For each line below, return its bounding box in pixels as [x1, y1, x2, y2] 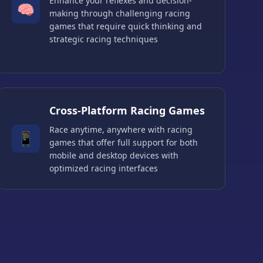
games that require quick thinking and [49, 21, 202, 32]
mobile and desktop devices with [49, 150, 178, 161]
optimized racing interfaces [49, 163, 158, 174]
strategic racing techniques [49, 33, 158, 45]
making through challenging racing [49, 8, 190, 19]
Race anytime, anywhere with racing [49, 124, 193, 136]
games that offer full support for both [49, 137, 198, 149]
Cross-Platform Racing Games [49, 103, 205, 118]
